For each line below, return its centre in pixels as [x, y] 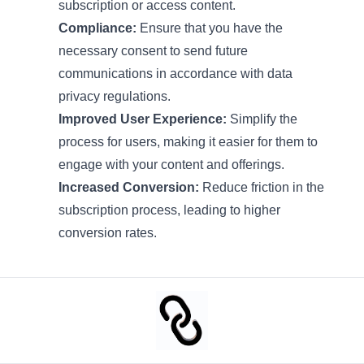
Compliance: [97, 28]
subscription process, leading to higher [169, 210]
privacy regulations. [115, 97]
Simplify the [262, 119]
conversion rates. [108, 233]
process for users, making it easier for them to [188, 142]
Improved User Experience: [143, 119]
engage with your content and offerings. [171, 165]
